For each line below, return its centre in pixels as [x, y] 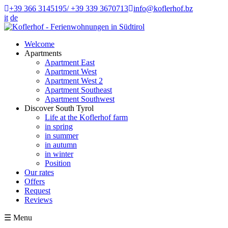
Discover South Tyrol [59, 108]
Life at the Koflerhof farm [86, 117]
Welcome [39, 44]
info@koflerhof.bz [163, 8]
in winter [59, 154]
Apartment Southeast [78, 90]
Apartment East [70, 62]
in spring [59, 126]
